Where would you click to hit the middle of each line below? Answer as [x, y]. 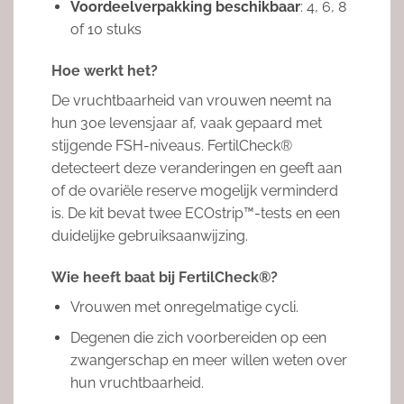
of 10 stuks [106, 30]
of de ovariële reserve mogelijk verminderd [194, 190]
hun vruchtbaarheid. [137, 383]
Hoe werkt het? [104, 70]
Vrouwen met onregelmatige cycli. [184, 307]
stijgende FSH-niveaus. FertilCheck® [171, 145]
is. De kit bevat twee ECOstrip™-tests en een [195, 213]
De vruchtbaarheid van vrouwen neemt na [191, 100]
